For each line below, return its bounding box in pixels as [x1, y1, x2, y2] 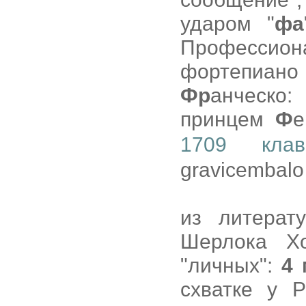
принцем [180, 108, 275, 130]
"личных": [180, 254, 281, 277]
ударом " [180, 12, 275, 35]
